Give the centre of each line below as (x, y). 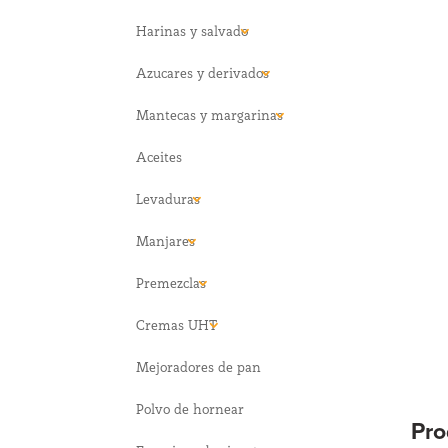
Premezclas (171, 282)
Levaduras (168, 198)
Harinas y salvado (192, 30)
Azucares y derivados (203, 72)
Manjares (166, 240)
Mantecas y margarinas (210, 114)
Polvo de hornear (190, 408)
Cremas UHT (177, 324)
